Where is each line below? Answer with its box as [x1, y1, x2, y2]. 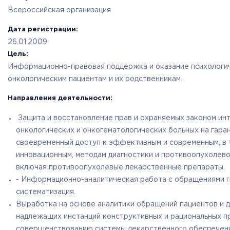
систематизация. [16, 189, 75, 195]
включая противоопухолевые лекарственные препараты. [16, 164, 225, 170]
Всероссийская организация [8, 7, 111, 13]
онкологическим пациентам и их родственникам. [8, 76, 182, 82]
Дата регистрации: [8, 27, 78, 32]
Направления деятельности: [8, 95, 112, 101]
